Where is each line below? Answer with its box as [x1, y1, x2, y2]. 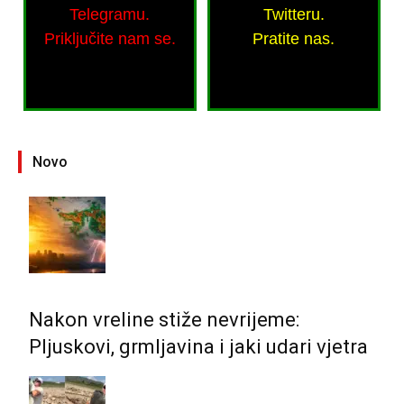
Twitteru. [262, 5, 325, 24]
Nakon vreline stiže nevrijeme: [29, 308, 299, 331]
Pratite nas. [252, 30, 335, 49]
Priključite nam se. [43, 30, 176, 49]
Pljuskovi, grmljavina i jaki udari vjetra [29, 335, 368, 358]
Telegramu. [69, 5, 151, 24]
